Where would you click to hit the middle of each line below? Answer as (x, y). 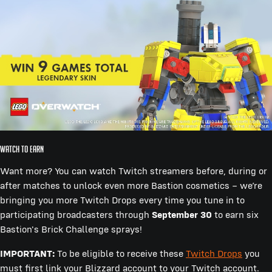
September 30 (182, 215)
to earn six (235, 215)
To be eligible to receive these (120, 254)
